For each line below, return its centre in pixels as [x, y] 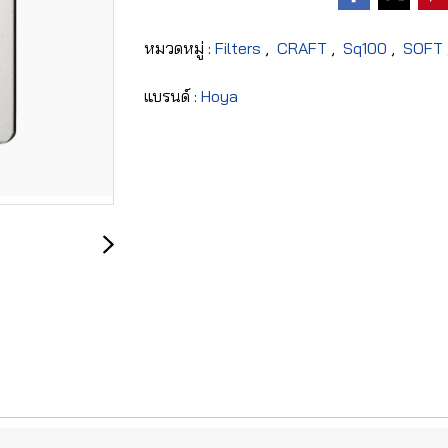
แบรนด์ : [172, 95]
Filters [240, 47]
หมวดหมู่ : [179, 47]
